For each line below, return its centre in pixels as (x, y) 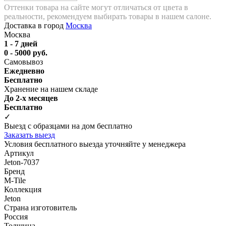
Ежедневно (24, 71)
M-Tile (15, 180)
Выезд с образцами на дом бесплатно (68, 126)
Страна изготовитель (40, 207)
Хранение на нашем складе (51, 89)
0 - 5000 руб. (26, 52)
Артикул (19, 153)
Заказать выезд (30, 135)
